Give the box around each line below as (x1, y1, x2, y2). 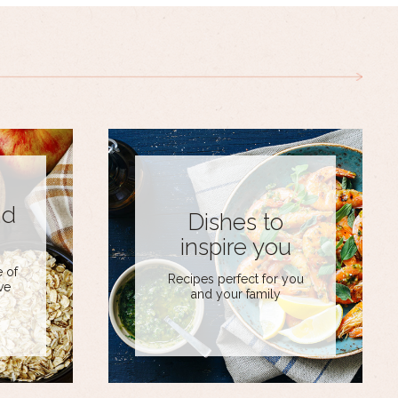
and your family (190, 287, 281, 302)
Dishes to (187, 209, 283, 236)
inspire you (179, 234, 291, 261)
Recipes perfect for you (167, 272, 304, 287)
